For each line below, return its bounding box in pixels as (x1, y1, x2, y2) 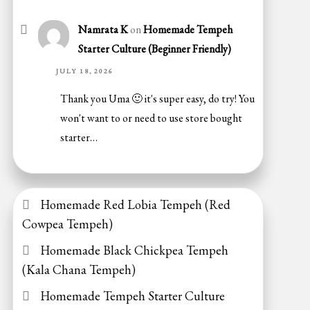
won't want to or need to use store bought (60, 110, 243, 125)
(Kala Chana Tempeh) (21, 261, 136, 277)
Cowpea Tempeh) (21, 215, 113, 232)
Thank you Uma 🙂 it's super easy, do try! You (60, 91, 255, 106)
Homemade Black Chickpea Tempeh (39, 241, 228, 258)
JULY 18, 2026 (55, 66, 113, 76)
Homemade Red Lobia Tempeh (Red (39, 196, 230, 212)
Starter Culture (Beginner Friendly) (78, 42, 232, 57)
